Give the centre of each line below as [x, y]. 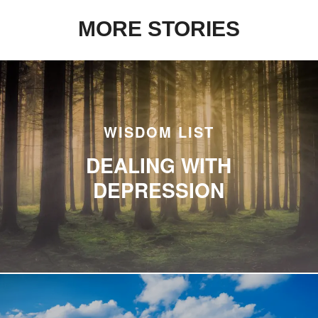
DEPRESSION [159, 190]
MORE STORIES [159, 29]
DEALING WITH [159, 165]
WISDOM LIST [159, 131]
